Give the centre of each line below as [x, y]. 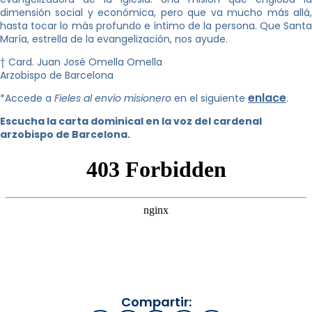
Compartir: [156, 302]
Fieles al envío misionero [113, 98]
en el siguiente [210, 98]
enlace [267, 97]
